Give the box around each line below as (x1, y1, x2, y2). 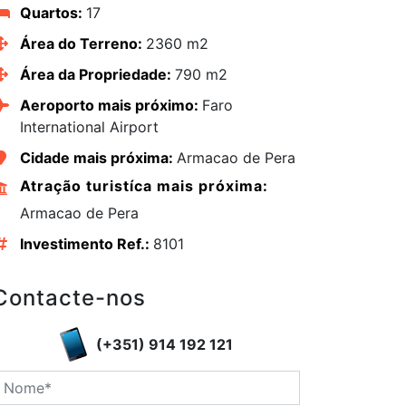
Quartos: (19, 4, 86, 23)
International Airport (19, 118, 159, 137)
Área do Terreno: (19, 34, 146, 53)
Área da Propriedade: (19, 65, 175, 84)
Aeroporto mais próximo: (19, 96, 202, 115)
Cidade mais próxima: (19, 149, 177, 168)
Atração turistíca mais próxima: (19, 177, 268, 196)
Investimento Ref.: (19, 235, 153, 254)
